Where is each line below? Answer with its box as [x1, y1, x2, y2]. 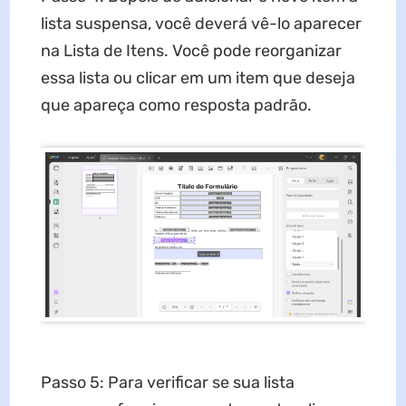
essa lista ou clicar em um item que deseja [40, 67, 355, 88]
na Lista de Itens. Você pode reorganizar [40, 40, 342, 61]
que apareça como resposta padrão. [40, 94, 312, 115]
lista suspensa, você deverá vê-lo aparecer [40, 13, 362, 34]
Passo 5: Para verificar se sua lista [40, 372, 295, 393]
